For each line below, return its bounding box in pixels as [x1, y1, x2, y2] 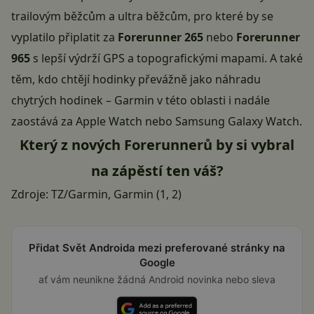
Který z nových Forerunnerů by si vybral [20, 135, 294, 155]
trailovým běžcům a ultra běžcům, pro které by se [11, 8, 273, 25]
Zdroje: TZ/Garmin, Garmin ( [11, 186, 160, 203]
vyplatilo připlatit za [11, 29, 118, 46]
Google [139, 256, 175, 270]
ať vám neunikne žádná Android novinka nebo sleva [39, 273, 275, 286]
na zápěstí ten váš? [90, 161, 224, 181]
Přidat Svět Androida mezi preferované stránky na [29, 241, 285, 255]
